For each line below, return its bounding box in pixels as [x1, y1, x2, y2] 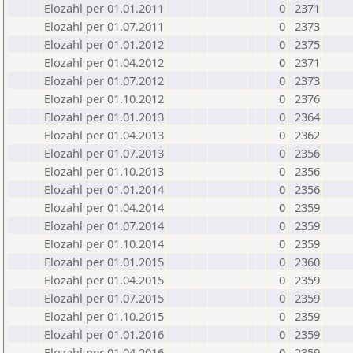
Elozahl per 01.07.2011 [44, 18, 164, 34]
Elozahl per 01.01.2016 [44, 326, 164, 342]
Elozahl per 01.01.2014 [44, 181, 164, 197]
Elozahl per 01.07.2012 [44, 72, 164, 88]
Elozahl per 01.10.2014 [44, 236, 164, 251]
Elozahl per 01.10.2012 [44, 91, 164, 106]
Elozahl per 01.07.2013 [44, 145, 164, 161]
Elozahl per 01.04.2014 [44, 199, 164, 215]
